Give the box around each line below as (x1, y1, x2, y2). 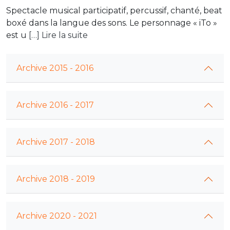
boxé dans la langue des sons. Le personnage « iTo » (6, 18, 217, 28)
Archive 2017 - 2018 (16, 137, 95, 147)
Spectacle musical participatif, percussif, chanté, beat (6, 6, 222, 15)
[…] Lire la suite (29, 30, 88, 40)
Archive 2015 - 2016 (16, 63, 93, 73)
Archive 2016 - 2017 (16, 100, 94, 110)
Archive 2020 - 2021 (16, 211, 97, 221)
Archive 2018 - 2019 (16, 174, 95, 184)
